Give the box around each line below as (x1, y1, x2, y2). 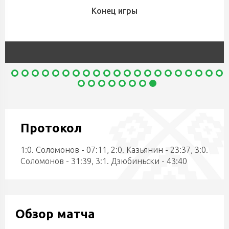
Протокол (20, 121, 82, 135)
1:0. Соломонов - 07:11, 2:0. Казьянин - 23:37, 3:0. (20, 145, 208, 154)
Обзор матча (15, 207, 95, 221)
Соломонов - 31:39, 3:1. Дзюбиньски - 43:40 (20, 156, 187, 166)
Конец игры (91, 6, 138, 15)
